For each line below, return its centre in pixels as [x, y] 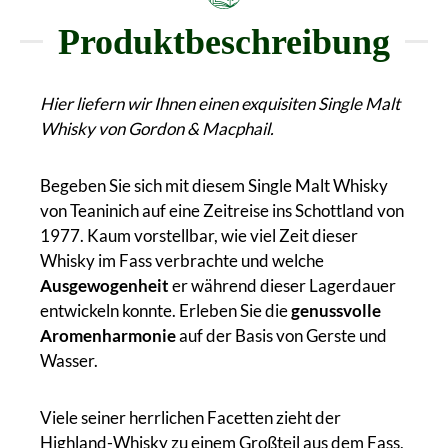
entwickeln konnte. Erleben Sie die [165, 310]
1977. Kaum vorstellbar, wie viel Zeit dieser [199, 235]
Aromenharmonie [108, 335]
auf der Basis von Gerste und [281, 335]
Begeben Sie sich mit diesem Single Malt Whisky [214, 185]
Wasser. [69, 360]
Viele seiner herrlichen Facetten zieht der [190, 417]
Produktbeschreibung [224, 41]
